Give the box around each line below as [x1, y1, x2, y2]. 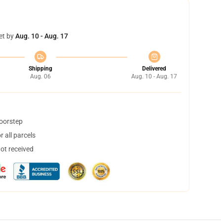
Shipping [28, 65, 52, 72]
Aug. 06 [30, 73, 51, 80]
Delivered [142, 65, 166, 72]
